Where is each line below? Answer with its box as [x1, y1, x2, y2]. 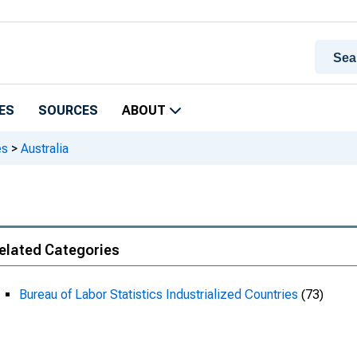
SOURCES [38, 103, 98, 118]
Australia [18, 140, 69, 156]
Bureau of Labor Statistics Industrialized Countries [19, 287, 298, 302]
